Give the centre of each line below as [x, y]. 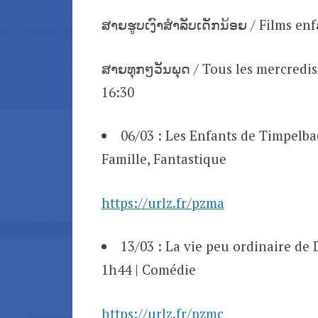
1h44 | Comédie [148, 270]
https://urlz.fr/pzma [163, 202]
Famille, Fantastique [164, 159]
